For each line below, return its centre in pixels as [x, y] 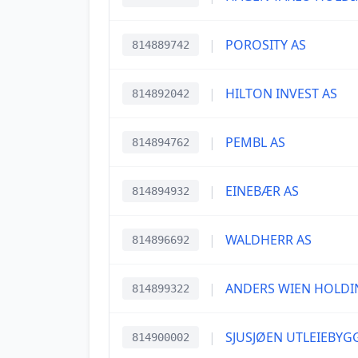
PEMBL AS [255, 142]
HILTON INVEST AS [281, 93]
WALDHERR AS [268, 240]
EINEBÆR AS [262, 191]
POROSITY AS [266, 45]
